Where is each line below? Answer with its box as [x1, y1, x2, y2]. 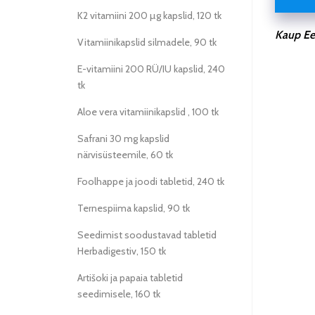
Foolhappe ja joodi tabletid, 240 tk [77, 175, 224, 188]
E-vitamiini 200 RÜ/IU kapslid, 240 [77, 63, 225, 75]
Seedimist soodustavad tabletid [77, 229, 217, 241]
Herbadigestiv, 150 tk [77, 245, 166, 257]
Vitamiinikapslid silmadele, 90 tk [77, 36, 217, 49]
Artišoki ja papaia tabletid [77, 271, 183, 284]
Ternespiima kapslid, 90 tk [77, 202, 190, 214]
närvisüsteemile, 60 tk [77, 148, 173, 161]
